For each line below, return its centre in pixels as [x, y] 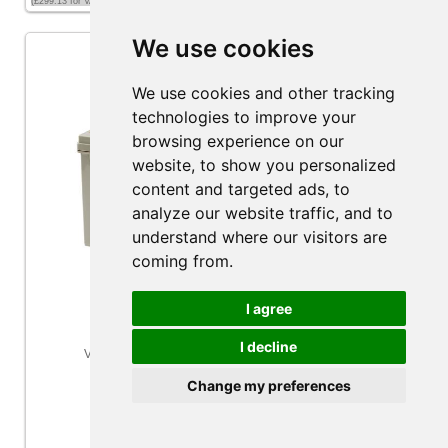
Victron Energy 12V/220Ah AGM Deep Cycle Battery [224, 354]
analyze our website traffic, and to [262, 213]
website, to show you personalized [263, 165]
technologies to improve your [243, 117]
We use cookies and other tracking [263, 93]
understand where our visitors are [259, 237]
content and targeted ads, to [240, 189]
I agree [268, 308]
